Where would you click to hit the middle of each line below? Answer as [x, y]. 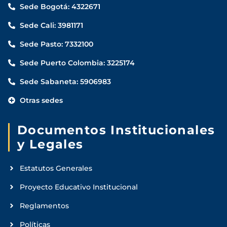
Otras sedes [41, 101]
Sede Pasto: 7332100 [56, 44]
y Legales [50, 144]
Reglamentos [44, 206]
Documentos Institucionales [116, 130]
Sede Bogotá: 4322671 [60, 7]
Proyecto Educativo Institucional [79, 187]
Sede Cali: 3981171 [51, 26]
